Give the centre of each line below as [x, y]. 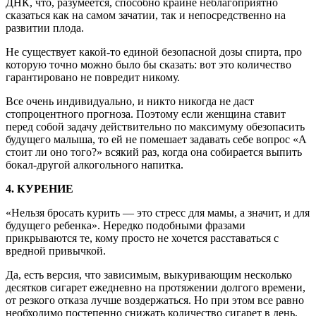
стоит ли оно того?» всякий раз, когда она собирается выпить [154, 152]
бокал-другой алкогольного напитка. [95, 164]
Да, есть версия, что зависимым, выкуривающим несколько [149, 274]
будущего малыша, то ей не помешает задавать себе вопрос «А [156, 139]
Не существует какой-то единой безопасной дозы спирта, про [154, 51]
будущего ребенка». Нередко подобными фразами [126, 225]
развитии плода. [45, 28]
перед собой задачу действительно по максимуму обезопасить [155, 126]
